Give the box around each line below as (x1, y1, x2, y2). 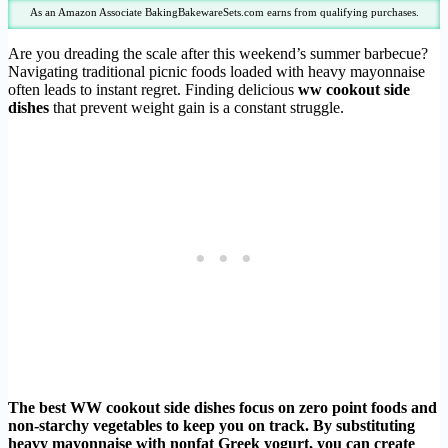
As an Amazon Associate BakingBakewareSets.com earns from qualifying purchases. (29, 5, 419, 18)
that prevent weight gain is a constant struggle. (49, 98, 344, 116)
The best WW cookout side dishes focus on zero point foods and (8, 398, 437, 416)
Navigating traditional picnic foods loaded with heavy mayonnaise (8, 62, 425, 80)
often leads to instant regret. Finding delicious (8, 80, 298, 98)
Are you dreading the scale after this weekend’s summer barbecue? (8, 44, 428, 62)
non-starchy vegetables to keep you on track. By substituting (8, 416, 415, 434)
